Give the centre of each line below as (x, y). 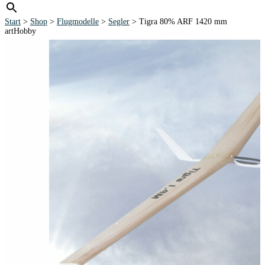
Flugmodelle (78, 22)
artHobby (20, 31)
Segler (119, 22)
